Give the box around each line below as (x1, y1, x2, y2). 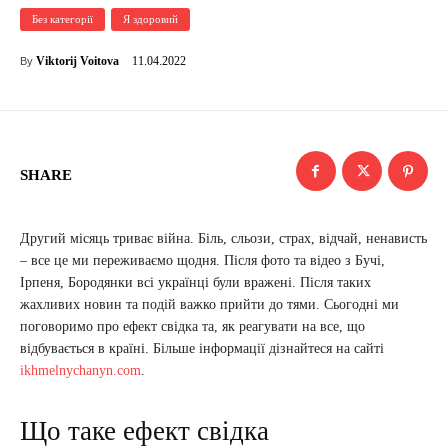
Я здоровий (123, 13, 178, 26)
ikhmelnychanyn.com (20, 363, 141, 379)
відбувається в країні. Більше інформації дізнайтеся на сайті (20, 341, 384, 357)
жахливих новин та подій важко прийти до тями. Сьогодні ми (20, 297, 399, 313)
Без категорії (32, 13, 93, 26)
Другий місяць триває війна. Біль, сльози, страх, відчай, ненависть (20, 231, 427, 247)
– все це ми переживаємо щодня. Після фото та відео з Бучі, (20, 253, 385, 269)
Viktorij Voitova (36, 54, 119, 69)
